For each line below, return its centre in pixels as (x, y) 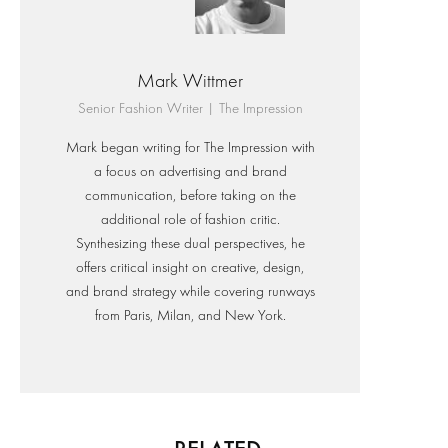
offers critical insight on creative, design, (190, 268)
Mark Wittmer (190, 81)
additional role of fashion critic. (190, 220)
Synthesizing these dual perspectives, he (190, 244)
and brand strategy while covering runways (190, 292)
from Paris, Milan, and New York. (190, 316)
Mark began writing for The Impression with (190, 148)
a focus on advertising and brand (190, 172)
